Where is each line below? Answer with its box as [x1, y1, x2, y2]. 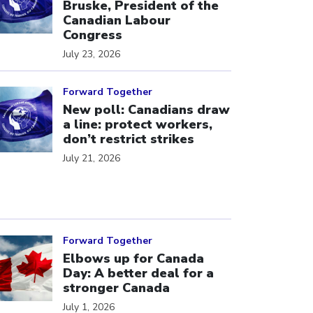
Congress [63, 26, 122, 43]
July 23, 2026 [63, 47, 120, 61]
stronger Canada [63, 279, 170, 296]
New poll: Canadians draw [63, 101, 230, 118]
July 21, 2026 [63, 152, 120, 165]
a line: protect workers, [63, 116, 212, 133]
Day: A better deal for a [63, 264, 214, 282]
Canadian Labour [63, 11, 170, 29]
